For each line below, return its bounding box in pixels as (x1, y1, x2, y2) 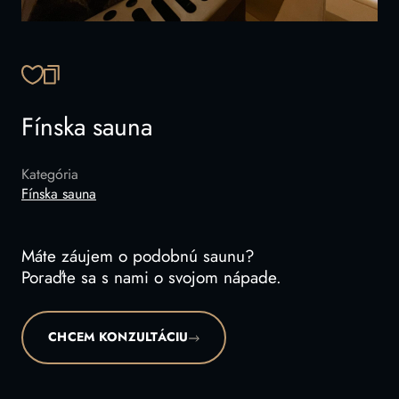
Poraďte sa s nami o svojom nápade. (21, 270, 281, 288)
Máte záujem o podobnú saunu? (21, 248, 255, 266)
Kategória (21, 167, 78, 183)
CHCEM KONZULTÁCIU (48, 331, 189, 345)
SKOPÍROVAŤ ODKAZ (50, 75, 184, 88)
